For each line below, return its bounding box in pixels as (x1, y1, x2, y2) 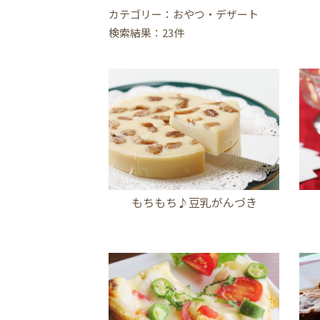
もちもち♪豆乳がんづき (131, 194, 257, 211)
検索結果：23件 (109, 25, 184, 41)
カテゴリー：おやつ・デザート (109, 6, 259, 22)
